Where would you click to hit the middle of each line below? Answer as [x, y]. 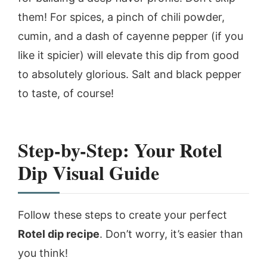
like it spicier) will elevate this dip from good [128, 55]
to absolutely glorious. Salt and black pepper [130, 74]
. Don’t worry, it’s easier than [171, 234]
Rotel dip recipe [59, 234]
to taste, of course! [66, 93]
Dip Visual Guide [89, 172]
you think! [43, 253]
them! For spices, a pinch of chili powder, [121, 17]
